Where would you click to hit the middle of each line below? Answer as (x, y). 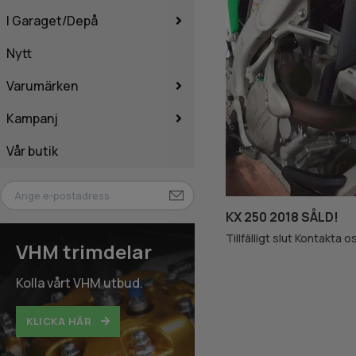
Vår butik (32, 151)
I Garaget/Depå (52, 20)
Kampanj (32, 118)
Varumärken (42, 85)
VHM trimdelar (84, 252)
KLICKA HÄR (60, 321)
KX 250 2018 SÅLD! (282, 217)
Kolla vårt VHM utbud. (79, 283)
